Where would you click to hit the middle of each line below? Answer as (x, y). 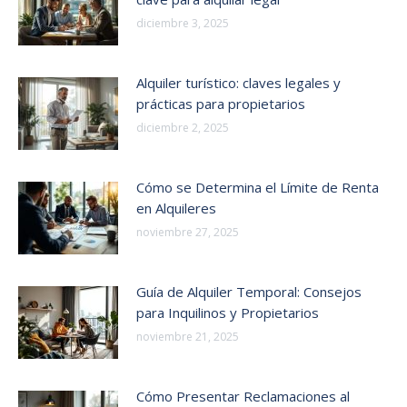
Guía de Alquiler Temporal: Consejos (249, 291)
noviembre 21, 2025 (188, 336)
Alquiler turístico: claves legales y (238, 82)
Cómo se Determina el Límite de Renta (258, 187)
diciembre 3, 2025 (183, 23)
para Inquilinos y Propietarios (228, 312)
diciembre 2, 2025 (183, 127)
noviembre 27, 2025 (188, 232)
